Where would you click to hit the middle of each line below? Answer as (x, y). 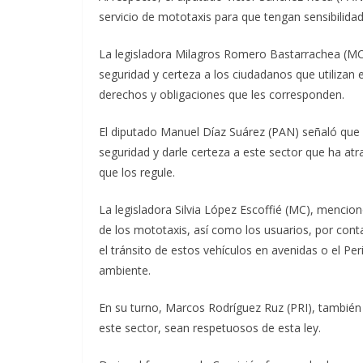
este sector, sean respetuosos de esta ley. (210, 328)
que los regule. (137, 172)
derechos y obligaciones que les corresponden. (222, 94)
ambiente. (125, 270)
